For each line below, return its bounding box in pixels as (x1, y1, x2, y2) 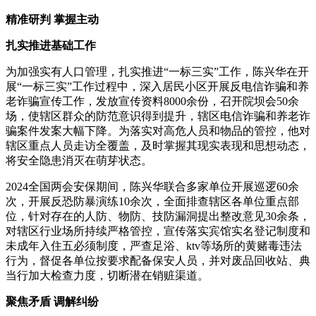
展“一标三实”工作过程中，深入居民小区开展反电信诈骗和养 (6, 80, 309, 92)
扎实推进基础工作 (6, 39, 96, 51)
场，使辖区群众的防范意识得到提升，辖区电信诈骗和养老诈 (6, 109, 310, 122)
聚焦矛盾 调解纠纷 (6, 295, 99, 308)
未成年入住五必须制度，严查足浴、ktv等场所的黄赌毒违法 (6, 239, 302, 252)
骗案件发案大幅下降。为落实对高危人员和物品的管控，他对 (6, 124, 310, 137)
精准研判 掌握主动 (6, 13, 99, 25)
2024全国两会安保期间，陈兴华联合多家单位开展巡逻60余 (6, 180, 299, 193)
